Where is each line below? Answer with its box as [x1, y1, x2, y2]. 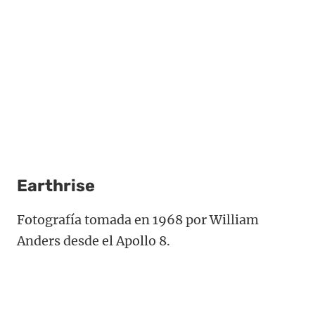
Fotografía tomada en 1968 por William [17, 211, 259, 228]
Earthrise [17, 175, 95, 195]
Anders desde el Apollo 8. [17, 232, 170, 249]
